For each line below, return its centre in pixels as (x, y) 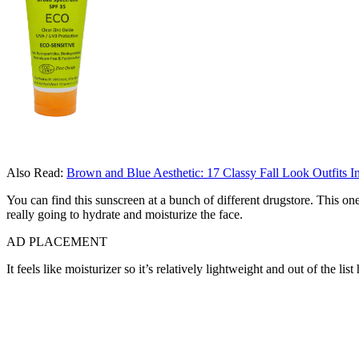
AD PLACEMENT (57, 242)
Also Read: (36, 173)
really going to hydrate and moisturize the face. (125, 215)
